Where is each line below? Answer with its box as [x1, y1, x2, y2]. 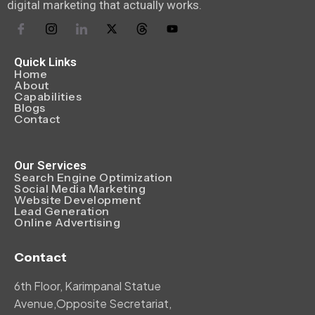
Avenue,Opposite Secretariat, [14, 296, 172, 311]
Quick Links [14, 55, 77, 70]
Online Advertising [14, 215, 120, 230]
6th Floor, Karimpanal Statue [14, 278, 161, 294]
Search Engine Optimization [14, 170, 172, 185]
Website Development [14, 193, 141, 207]
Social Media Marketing [14, 181, 146, 196]
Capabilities [14, 89, 82, 104]
